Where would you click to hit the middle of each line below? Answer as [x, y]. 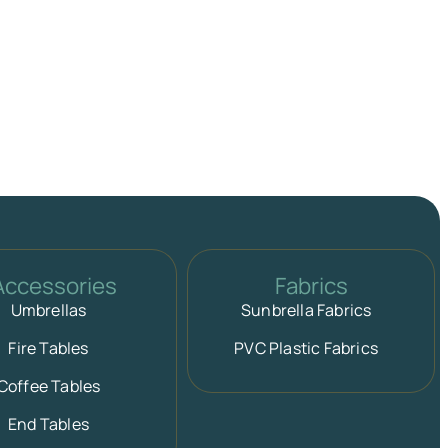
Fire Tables [48, 348]
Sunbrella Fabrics [306, 310]
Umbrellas [48, 310]
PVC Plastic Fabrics [306, 348]
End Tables [49, 424]
